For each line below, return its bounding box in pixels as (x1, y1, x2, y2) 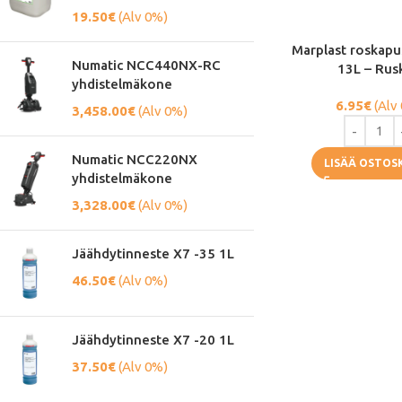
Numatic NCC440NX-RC (72, 57, 221, 73)
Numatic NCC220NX (72, 152, 197, 167)
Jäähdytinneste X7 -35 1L (72, 246, 234, 261)
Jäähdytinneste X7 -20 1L (72, 332, 234, 347)
